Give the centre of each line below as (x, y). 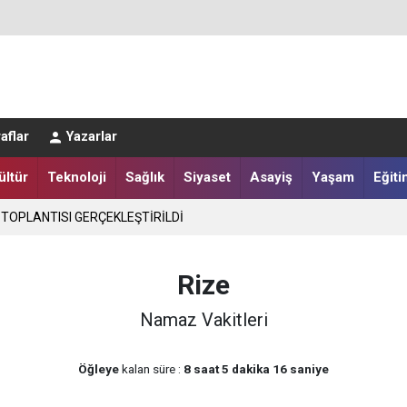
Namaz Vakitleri (203, 320)
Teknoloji (76, 177)
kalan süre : (151, 369)
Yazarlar (91, 137)
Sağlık (144, 177)
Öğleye (99, 369)
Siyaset (207, 177)
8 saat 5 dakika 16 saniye (256, 369)
